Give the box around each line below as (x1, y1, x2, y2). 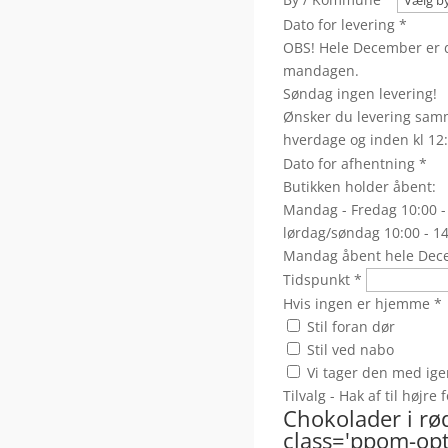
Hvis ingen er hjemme (282, 294, 430, 314)
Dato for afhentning (282, 154, 415, 174)
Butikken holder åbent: (282, 177, 436, 197)
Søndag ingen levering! (282, 84, 437, 104)
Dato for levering (282, 15, 395, 35)
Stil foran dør (306, 317, 395, 337)
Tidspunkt (282, 270, 350, 290)
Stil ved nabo (306, 340, 394, 360)
